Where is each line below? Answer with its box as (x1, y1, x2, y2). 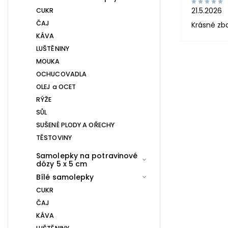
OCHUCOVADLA (36, 69, 87, 78)
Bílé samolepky (36, 172, 94, 182)
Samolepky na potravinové (36, 150, 138, 161)
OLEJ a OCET (36, 82, 76, 91)
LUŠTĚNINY (36, 44, 69, 53)
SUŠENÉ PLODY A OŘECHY (36, 120, 115, 129)
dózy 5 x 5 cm (36, 158, 88, 169)
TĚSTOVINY (36, 133, 72, 142)
